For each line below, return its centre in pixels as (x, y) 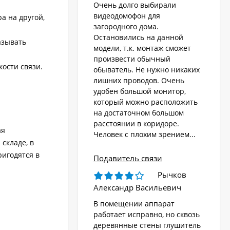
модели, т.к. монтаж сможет (142, 48)
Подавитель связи (128, 158)
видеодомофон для (127, 16)
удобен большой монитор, (140, 91)
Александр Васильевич (137, 188)
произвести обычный (132, 59)
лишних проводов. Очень (139, 81)
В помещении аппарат (134, 204)
